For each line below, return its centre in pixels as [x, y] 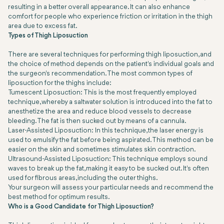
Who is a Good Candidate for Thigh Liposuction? [81, 207]
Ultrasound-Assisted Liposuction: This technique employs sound [108, 159]
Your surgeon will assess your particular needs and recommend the [111, 188]
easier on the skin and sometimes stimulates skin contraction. [102, 150]
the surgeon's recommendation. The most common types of [100, 74]
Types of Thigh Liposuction [48, 36]
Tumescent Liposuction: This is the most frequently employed [102, 93]
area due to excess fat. [43, 26]
